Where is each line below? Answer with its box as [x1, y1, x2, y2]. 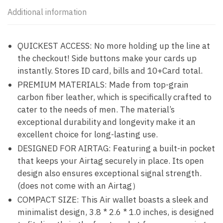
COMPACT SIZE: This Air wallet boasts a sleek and [17, 194, 209, 205]
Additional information [7, 6, 87, 17]
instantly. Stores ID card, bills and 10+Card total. [17, 65, 203, 76]
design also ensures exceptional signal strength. [17, 167, 202, 179]
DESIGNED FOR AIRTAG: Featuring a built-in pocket [17, 142, 215, 154]
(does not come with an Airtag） [17, 180, 140, 191]
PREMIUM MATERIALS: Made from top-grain [17, 79, 189, 90]
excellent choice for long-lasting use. [17, 128, 158, 140]
